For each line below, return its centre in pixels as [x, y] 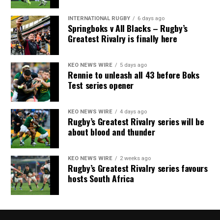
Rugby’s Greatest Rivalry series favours [138, 168]
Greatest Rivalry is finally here [123, 38]
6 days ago [151, 18]
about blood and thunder [111, 132]
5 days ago [134, 65]
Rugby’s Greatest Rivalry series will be [136, 121]
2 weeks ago [136, 158]
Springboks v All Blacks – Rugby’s [128, 28]
